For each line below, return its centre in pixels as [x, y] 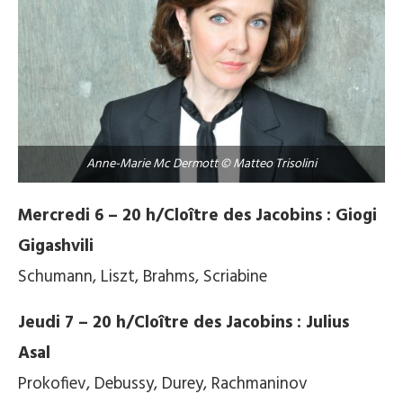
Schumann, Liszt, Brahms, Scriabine [143, 278]
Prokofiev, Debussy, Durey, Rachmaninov [163, 385]
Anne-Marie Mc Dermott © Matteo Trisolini [201, 165]
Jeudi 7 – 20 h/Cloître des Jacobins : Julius [184, 323]
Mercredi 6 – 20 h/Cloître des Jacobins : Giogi [197, 216]
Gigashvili [56, 247]
